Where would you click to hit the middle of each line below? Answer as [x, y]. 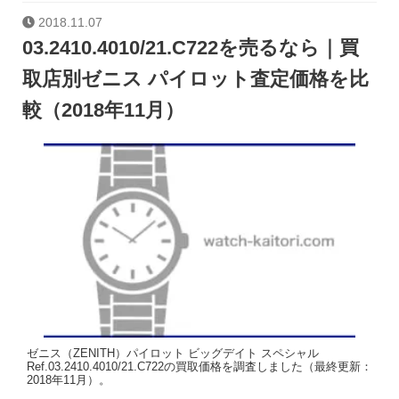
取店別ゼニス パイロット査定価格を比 [195, 78]
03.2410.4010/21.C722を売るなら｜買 [191, 47]
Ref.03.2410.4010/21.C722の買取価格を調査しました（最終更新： [199, 367]
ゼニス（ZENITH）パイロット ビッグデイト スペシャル [173, 354]
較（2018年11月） [103, 110]
